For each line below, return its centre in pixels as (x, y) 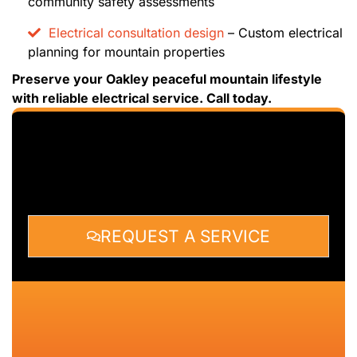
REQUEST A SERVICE (185, 237)
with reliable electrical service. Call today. (142, 98)
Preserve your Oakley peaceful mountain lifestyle (167, 78)
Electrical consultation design (136, 32)
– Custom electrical (283, 32)
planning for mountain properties (126, 51)
